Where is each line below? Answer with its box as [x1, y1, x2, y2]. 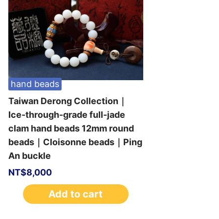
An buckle [8, 151, 51, 161]
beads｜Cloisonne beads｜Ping [8, 137, 142, 148]
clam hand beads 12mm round [8, 123, 134, 134]
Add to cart [48, 188, 103, 200]
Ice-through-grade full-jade [8, 109, 125, 120]
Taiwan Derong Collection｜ [8, 96, 127, 107]
